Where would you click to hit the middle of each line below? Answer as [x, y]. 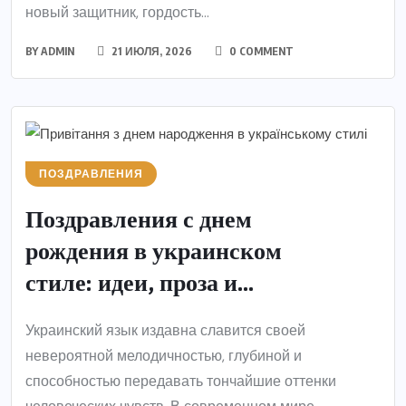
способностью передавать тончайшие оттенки [181, 382]
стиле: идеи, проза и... [140, 284]
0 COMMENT [260, 51]
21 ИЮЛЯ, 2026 [150, 51]
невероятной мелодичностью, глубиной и [164, 356]
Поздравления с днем [139, 221]
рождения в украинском [154, 252]
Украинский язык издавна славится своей [165, 331]
